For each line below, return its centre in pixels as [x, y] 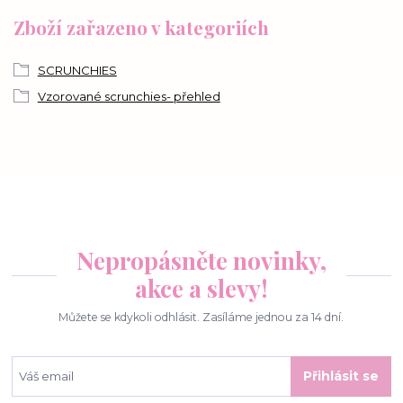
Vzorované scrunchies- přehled [129, 97]
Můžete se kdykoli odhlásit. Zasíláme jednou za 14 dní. [201, 317]
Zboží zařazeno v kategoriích [141, 27]
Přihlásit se [340, 376]
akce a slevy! [201, 288]
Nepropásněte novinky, [201, 260]
